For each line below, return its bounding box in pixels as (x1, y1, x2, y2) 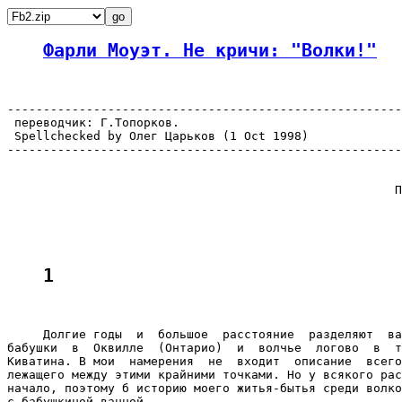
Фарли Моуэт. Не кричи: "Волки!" (43, 40, 377, 62)
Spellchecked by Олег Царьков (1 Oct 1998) (7, 129, 309, 144)
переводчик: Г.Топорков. (7, 116, 179, 130)
